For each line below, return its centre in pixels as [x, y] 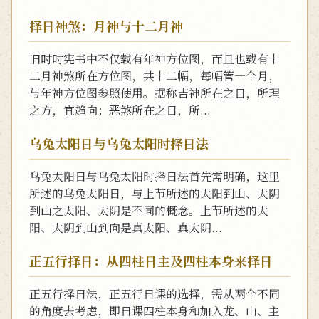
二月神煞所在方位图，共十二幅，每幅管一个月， [155, 76]
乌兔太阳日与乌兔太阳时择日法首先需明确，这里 [155, 176]
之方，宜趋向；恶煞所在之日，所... [120, 110]
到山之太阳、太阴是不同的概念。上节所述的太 [149, 210]
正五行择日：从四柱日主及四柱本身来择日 [151, 261]
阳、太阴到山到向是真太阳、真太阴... [126, 228]
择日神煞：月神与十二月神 [106, 26]
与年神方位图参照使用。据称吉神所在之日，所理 [155, 93]
